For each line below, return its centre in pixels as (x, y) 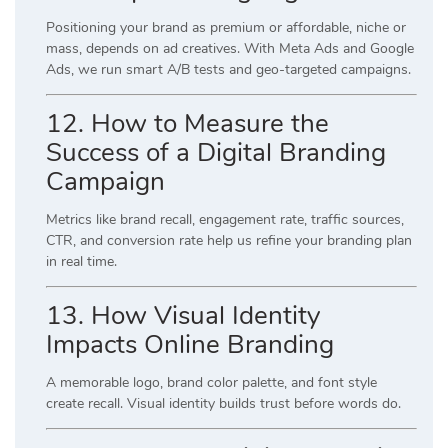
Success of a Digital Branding (216, 152)
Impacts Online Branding (190, 344)
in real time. (81, 261)
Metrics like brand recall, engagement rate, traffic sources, (225, 219)
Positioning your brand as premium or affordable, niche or (226, 27)
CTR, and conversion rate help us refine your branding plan (229, 240)
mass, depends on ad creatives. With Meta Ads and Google (230, 48)
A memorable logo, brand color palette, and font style (211, 382)
